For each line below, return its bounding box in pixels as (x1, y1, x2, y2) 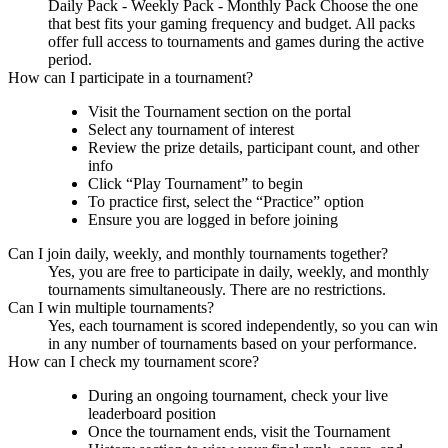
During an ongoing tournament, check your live (88, 387, 388, 405)
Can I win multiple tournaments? (8, 299, 214, 317)
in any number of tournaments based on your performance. (48, 335, 417, 353)
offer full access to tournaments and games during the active (48, 33, 424, 51)
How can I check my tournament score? (8, 353, 259, 371)
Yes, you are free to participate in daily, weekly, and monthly (48, 263, 429, 281)
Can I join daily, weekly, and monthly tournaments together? (8, 245, 388, 263)
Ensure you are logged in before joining (88, 211, 338, 229)
